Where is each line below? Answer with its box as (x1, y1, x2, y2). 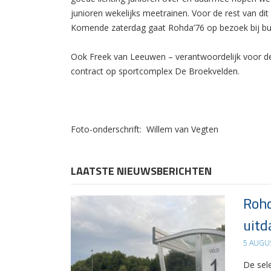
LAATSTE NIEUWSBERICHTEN (71, 162, 212, 179)
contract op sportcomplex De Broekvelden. (71, 65, 240, 77)
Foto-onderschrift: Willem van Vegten (71, 123, 218, 135)
